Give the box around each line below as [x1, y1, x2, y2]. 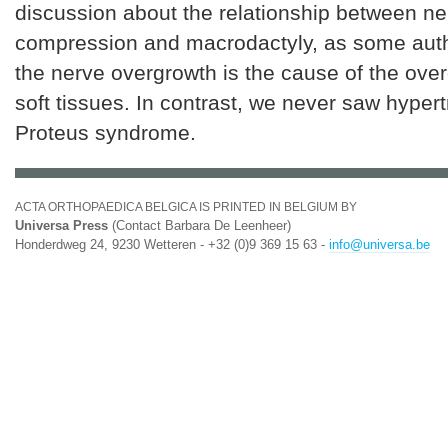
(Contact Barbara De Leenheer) [108, 218, 291, 233]
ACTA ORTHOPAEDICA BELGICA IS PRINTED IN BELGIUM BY [15, 200, 357, 214]
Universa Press [15, 218, 108, 233]
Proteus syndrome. [15, 121, 196, 144]
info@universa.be [329, 237, 430, 252]
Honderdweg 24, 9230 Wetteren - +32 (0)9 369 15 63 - [15, 237, 329, 252]
